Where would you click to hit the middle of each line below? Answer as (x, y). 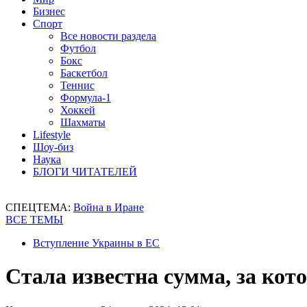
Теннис (77, 85)
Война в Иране (109, 207)
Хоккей (78, 110)
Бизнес (49, 11)
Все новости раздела (108, 36)
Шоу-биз (53, 147)
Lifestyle (52, 135)
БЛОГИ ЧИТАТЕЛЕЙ (85, 172)
